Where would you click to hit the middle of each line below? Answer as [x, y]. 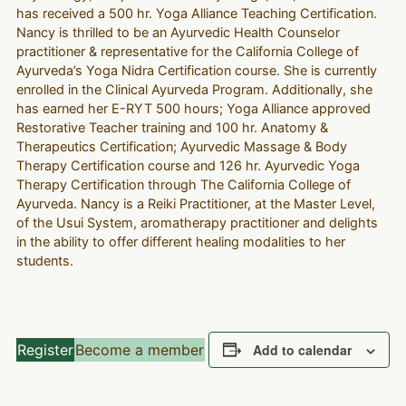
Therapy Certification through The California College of [183, 185]
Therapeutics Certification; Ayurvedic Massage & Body [181, 147]
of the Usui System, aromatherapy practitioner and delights [197, 223]
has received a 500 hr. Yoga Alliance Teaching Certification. [196, 14]
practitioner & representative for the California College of [187, 52]
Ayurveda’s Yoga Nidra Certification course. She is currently [196, 71]
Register [45, 349]
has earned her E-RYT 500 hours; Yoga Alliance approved [193, 109]
